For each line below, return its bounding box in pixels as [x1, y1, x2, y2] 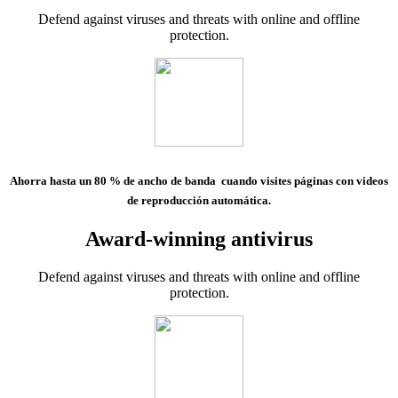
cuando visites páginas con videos [219, 174, 388, 188]
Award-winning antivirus [85, 227, 313, 251]
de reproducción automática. [127, 194, 271, 208]
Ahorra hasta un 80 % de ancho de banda [10, 174, 219, 188]
